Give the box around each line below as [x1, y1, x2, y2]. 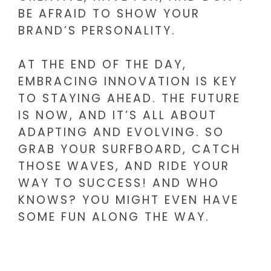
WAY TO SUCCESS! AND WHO [18, 175, 220, 192]
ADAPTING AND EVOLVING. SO [18, 124, 224, 141]
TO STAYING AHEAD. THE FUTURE [18, 90, 241, 107]
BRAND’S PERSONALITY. [18, 22, 176, 39]
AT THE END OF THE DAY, [18, 56, 187, 73]
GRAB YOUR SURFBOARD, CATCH [18, 141, 241, 158]
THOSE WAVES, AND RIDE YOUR [18, 158, 230, 175]
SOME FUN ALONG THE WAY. [18, 209, 210, 226]
